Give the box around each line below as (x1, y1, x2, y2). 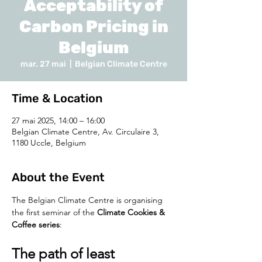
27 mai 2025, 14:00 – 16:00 (12, 115, 105, 126)
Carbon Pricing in (19, 17, 168, 36)
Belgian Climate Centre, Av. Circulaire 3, (12, 126, 159, 137)
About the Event (12, 170, 105, 184)
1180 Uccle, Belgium (12, 137, 86, 148)
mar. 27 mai (20, 59, 66, 69)
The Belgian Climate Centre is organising (12, 195, 165, 205)
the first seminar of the (12, 207, 97, 218)
